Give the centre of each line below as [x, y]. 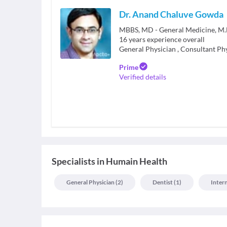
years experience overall [167, 39]
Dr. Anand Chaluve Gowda [171, 14]
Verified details [143, 77]
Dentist [163, 182]
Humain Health [137, 161]
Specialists [73, 161]
